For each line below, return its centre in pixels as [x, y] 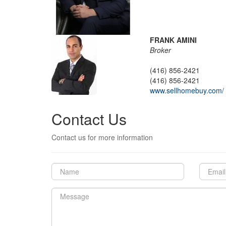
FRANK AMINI [173, 40]
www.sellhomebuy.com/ [187, 90]
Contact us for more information [102, 137]
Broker [160, 50]
